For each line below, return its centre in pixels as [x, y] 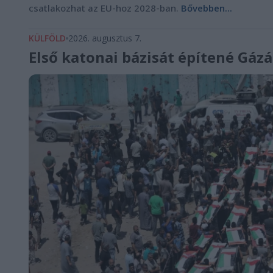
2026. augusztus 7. [105, 38]
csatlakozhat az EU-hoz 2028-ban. [105, 8]
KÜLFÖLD [47, 38]
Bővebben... [207, 8]
